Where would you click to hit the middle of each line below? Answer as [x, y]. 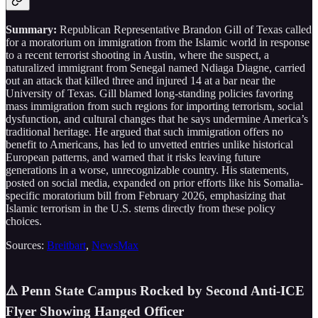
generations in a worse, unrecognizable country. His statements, [147, 170]
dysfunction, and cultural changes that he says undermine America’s [157, 119]
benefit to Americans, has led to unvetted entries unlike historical [149, 145]
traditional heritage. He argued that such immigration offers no [144, 132]
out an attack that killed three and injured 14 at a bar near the [141, 81]
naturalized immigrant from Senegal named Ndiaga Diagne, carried [155, 68]
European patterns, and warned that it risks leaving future [133, 158]
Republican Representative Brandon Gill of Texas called [184, 30]
